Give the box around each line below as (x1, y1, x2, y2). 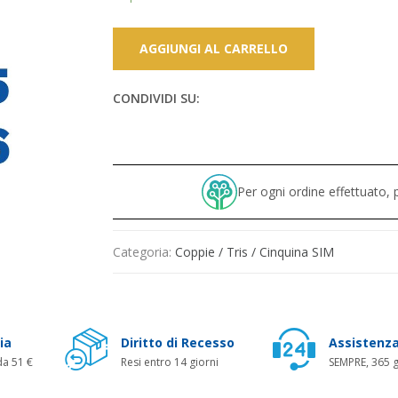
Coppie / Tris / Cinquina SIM (175, 243, 334, 260)
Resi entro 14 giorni (121, 354, 219, 370)
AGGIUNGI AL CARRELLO (139, 39, 288, 57)
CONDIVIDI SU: (113, 89, 200, 107)
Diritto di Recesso (121, 333, 235, 351)
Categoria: (113, 243, 175, 260)
